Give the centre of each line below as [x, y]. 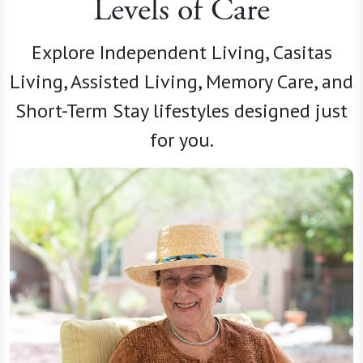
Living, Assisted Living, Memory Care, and [181, 82]
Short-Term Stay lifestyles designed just [181, 111]
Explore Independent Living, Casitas [181, 53]
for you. [181, 140]
